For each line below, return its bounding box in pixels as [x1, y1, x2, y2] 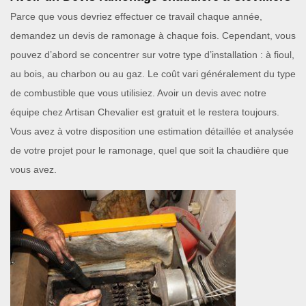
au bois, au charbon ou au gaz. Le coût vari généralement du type [10, 68, 296, 79]
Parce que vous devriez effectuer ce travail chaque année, [10, 11, 262, 22]
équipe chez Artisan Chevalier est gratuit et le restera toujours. [10, 107, 279, 117]
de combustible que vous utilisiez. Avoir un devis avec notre [10, 87, 266, 98]
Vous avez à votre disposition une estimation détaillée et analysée [10, 126, 294, 137]
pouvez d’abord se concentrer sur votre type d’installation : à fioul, [10, 49, 294, 60]
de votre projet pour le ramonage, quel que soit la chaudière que [10, 145, 289, 156]
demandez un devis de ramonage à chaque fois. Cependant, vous [10, 30, 296, 41]
